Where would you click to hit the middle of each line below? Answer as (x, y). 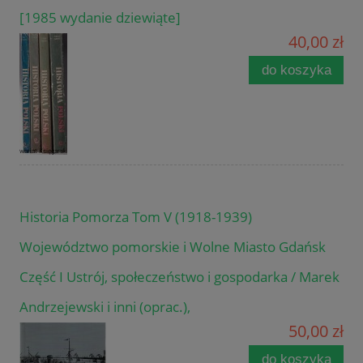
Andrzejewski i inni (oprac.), (105, 306)
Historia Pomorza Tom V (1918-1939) (136, 216)
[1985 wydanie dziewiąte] (100, 17)
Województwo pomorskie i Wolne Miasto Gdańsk (173, 246)
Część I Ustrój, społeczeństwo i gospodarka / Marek (179, 276)
